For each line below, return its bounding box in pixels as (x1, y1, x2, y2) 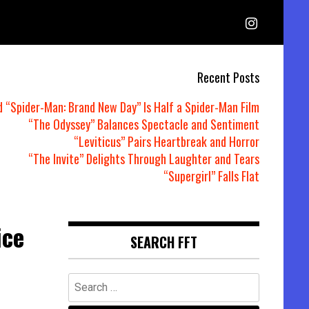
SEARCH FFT (130, 232, 197, 252)
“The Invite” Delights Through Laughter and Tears (28, 150, 259, 168)
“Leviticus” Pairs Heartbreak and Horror (74, 132, 259, 150)
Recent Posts (197, 68, 259, 86)
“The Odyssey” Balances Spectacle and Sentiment (28, 115, 259, 133)
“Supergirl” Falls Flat (163, 167, 259, 185)
